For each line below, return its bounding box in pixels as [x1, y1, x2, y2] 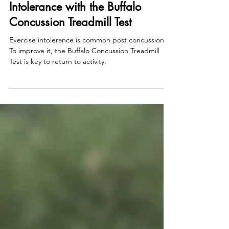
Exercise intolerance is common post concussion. [9, 72, 166, 81]
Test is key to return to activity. [9, 93, 106, 103]
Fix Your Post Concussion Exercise [9, 20, 171, 35]
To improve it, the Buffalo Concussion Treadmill [9, 82, 159, 92]
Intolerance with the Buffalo [9, 36, 141, 51]
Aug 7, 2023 [31, 3, 62, 11]
